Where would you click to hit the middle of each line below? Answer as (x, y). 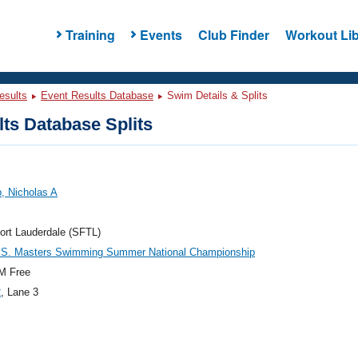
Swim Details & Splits (216, 95)
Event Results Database (97, 95)
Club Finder (233, 34)
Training (90, 34)
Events (161, 34)
